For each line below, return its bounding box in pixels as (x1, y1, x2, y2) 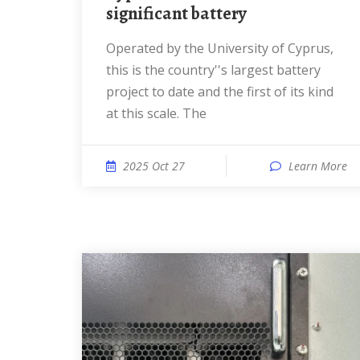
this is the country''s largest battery (106, 61, 321, 79)
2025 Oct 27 (123, 158, 185, 174)
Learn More (288, 158, 347, 174)
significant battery (106, 2, 247, 26)
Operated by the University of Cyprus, (106, 39, 116, 57)
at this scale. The (106, 104, 207, 122)
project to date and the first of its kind (106, 83, 333, 100)
